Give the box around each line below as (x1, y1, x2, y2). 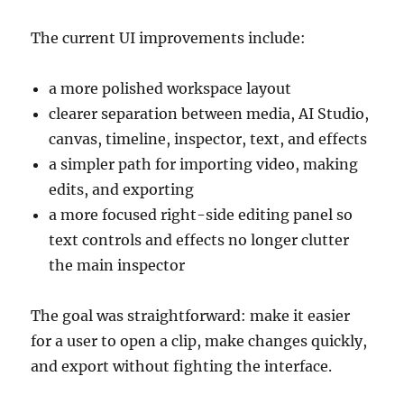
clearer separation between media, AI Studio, (49, 105, 370, 124)
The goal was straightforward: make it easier (31, 307, 351, 326)
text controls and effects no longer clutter (49, 231, 350, 250)
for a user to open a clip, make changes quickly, (31, 332, 368, 351)
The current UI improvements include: (31, 29, 307, 48)
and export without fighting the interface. (31, 357, 333, 376)
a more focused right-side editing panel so (49, 206, 353, 225)
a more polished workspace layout (49, 79, 292, 98)
